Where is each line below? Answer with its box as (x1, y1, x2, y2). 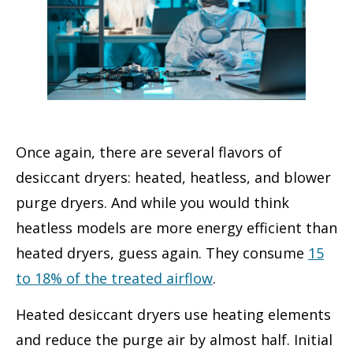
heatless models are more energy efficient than (16, 217, 337, 237)
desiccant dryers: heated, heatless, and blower (16, 167, 331, 187)
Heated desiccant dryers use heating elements (16, 304, 331, 324)
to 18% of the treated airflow (16, 268, 213, 288)
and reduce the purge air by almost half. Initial (16, 329, 333, 349)
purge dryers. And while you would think (16, 192, 289, 212)
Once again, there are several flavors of (16, 142, 282, 162)
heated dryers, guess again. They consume (16, 243, 308, 262)
